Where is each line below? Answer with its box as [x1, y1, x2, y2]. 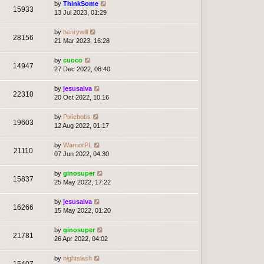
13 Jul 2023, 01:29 [54, 8, 107, 16]
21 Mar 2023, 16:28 [54, 37, 110, 44]
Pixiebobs [63, 113, 91, 120]
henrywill [63, 28, 88, 35]
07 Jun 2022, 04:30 [54, 150, 109, 157]
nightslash [63, 254, 92, 262]
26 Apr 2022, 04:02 [54, 235, 108, 242]
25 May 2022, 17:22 [54, 178, 111, 186]
